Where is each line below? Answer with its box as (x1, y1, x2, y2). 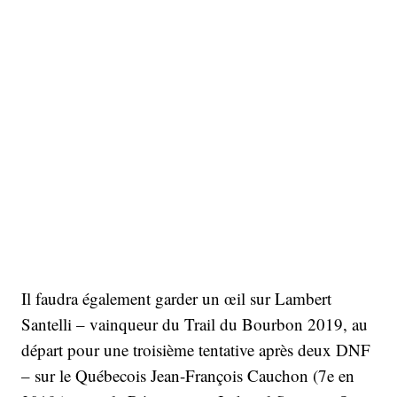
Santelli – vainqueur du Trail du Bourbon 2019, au (21, 313, 368, 335)
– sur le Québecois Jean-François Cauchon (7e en (21, 364, 354, 386)
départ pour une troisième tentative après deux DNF (21, 339, 370, 361)
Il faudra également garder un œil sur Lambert (21, 287, 331, 309)
